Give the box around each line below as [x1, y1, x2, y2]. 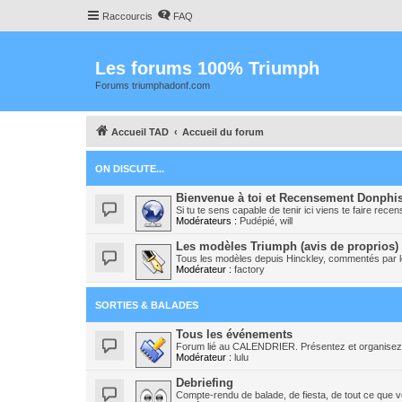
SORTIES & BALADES [95, 299, 198, 310]
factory [234, 263, 265, 275]
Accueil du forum [182, 126, 264, 137]
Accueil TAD [111, 126, 169, 137]
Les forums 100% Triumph [95, 58, 319, 78]
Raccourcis [102, 11, 153, 22]
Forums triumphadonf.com [95, 80, 210, 91]
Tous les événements [176, 327, 293, 341]
